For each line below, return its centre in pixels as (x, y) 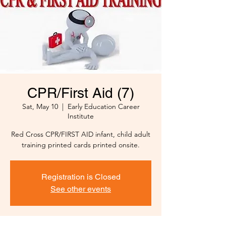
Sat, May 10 (40, 107)
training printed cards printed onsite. (81, 145)
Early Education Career (103, 107)
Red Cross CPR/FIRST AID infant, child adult (81, 134)
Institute (81, 116)
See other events (81, 189)
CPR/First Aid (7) (81, 93)
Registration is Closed (81, 177)
